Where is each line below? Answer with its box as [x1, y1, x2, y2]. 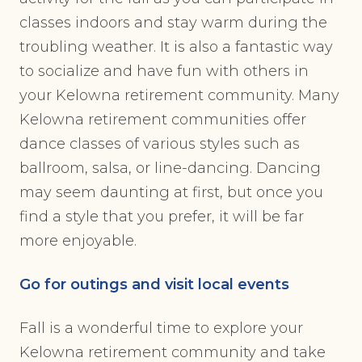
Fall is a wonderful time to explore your [19, 319, 303, 338]
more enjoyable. [19, 232, 137, 250]
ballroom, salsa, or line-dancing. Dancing [19, 159, 321, 178]
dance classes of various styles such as [19, 135, 300, 154]
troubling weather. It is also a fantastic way [19, 38, 333, 57]
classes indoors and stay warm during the [19, 14, 327, 32]
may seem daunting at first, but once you [19, 183, 323, 202]
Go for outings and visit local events [19, 276, 289, 294]
